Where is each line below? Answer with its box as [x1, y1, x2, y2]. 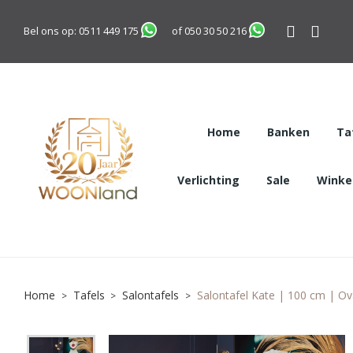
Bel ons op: [24, 23, 76, 38]
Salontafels [122, 287, 179, 303]
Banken [266, 124, 310, 139]
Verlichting [176, 172, 240, 188]
